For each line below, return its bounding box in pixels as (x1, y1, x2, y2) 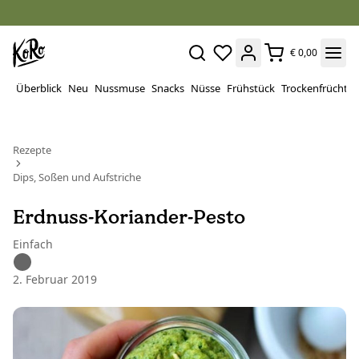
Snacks (151, 81, 184, 95)
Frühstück (227, 81, 275, 95)
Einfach (13, 236, 53, 252)
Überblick (16, 81, 62, 95)
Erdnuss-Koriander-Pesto (13, 205, 245, 228)
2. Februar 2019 (13, 272, 97, 287)
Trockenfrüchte (281, 81, 353, 95)
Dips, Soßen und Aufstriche (13, 170, 141, 184)
